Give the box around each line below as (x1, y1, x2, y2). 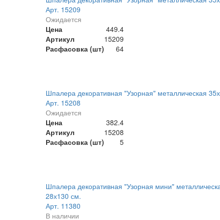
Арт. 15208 (45, 98, 81, 108)
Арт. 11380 (45, 201, 81, 211)
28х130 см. (45, 191, 81, 201)
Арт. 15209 (45, 4, 81, 15)
